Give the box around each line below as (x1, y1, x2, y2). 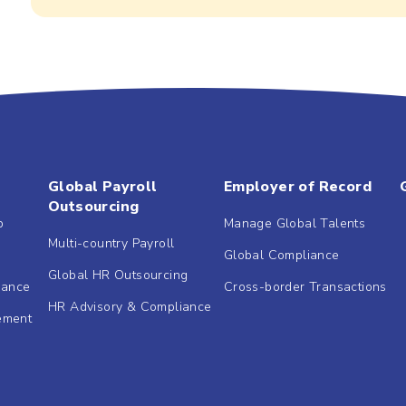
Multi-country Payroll (47, 234, 175, 252)
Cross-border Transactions (223, 277, 387, 295)
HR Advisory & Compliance (47, 297, 212, 315)
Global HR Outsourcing (47, 266, 188, 284)
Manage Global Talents (223, 214, 366, 232)
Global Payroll (47, 176, 158, 197)
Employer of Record (223, 176, 372, 197)
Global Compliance (223, 246, 340, 264)
